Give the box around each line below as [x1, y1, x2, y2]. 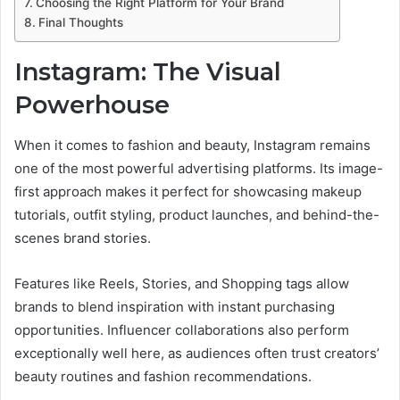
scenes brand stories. [14, 229, 151, 246]
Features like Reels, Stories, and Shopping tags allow [14, 274, 349, 292]
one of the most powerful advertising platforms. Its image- [14, 159, 383, 177]
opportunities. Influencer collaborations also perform [14, 321, 349, 338]
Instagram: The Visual [14, 57, 281, 87]
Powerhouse [14, 90, 170, 121]
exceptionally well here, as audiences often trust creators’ [14, 344, 379, 362]
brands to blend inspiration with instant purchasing [14, 297, 335, 315]
